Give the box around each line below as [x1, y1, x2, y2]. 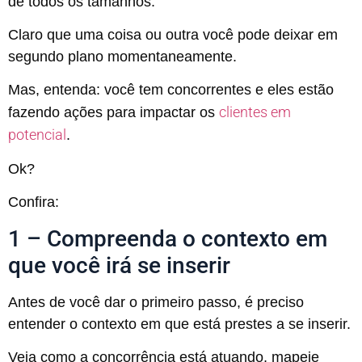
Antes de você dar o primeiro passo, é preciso [8, 293, 304, 310]
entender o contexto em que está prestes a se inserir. [8, 315, 351, 332]
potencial [8, 126, 66, 144]
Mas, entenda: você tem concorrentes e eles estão [8, 82, 334, 99]
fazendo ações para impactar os [8, 104, 219, 121]
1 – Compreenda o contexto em [8, 225, 327, 252]
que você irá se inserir [8, 251, 230, 279]
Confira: [8, 194, 59, 211]
